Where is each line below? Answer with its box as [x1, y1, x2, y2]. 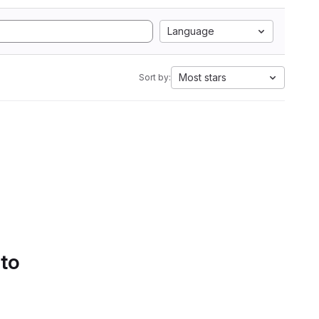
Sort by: [139, 72, 171, 83]
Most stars [179, 71, 226, 83]
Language [167, 25, 214, 37]
